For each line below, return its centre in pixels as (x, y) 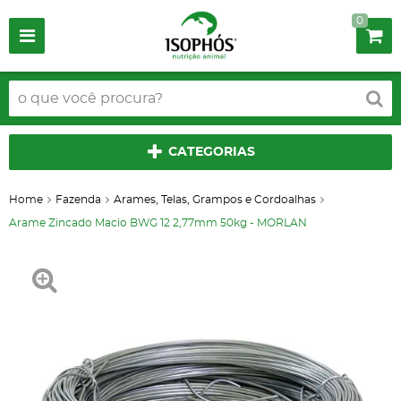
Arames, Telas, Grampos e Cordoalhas (215, 200)
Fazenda (78, 200)
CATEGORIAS (212, 152)
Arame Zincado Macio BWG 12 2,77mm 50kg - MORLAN (158, 223)
